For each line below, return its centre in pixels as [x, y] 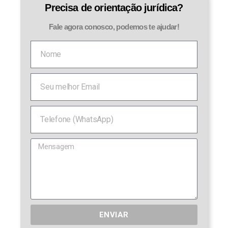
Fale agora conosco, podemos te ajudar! [114, 27]
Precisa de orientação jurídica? [114, 8]
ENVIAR [114, 215]
